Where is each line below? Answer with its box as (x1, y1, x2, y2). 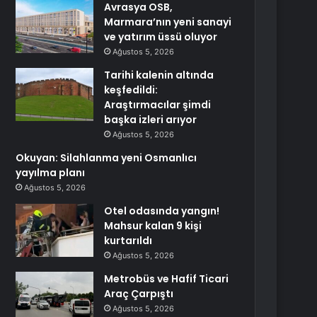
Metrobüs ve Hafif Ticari (104, 272, 229, 286)
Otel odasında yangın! (104, 204, 220, 218)
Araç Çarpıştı (104, 287, 174, 301)
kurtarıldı (104, 234, 153, 248)
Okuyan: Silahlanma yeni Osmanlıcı (16, 151, 197, 165)
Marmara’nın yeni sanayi (104, 15, 232, 29)
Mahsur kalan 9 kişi (104, 219, 202, 233)
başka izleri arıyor (104, 113, 197, 127)
